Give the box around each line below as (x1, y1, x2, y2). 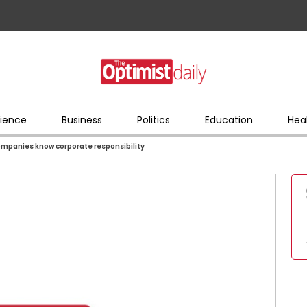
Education (204, 112, 253, 127)
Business (61, 112, 102, 127)
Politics (136, 112, 170, 127)
